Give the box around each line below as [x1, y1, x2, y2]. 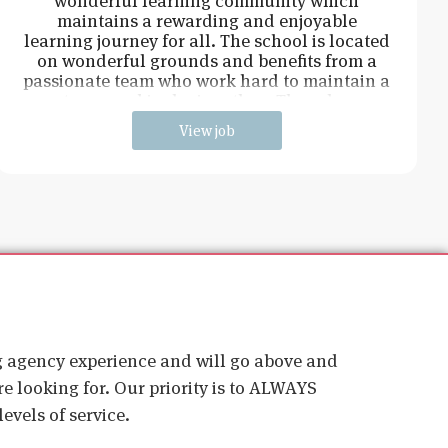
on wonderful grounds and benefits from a [36, 48, 377, 72]
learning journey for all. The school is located [23, 28, 390, 52]
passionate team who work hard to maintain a [23, 68, 391, 92]
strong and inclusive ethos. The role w [54, 88, 359, 112]
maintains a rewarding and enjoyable [56, 8, 357, 32]
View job [178, 120, 235, 140]
